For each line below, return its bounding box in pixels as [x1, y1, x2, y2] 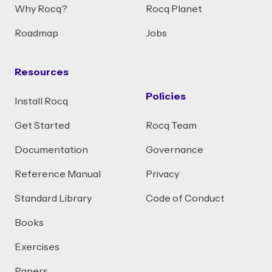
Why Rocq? [15, 4, 67, 14]
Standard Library [15, 194, 92, 203]
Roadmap [15, 29, 58, 38]
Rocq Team [146, 121, 197, 131]
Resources [15, 67, 69, 77]
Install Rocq [15, 97, 68, 106]
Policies [146, 92, 186, 101]
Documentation [15, 145, 88, 155]
